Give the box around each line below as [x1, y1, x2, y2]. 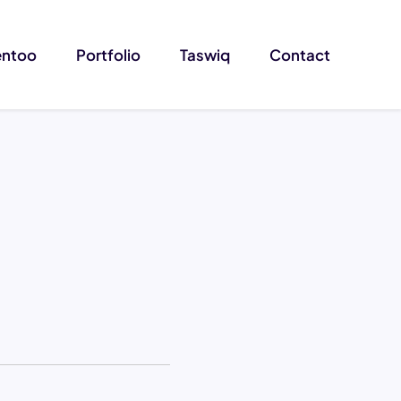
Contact [269, 45, 330, 64]
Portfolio [76, 45, 141, 64]
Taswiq [180, 45, 230, 64]
